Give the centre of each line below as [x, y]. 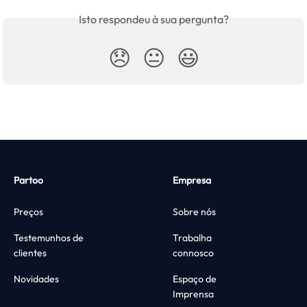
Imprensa [193, 294]
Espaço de [195, 279]
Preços [28, 212]
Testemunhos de [49, 238]
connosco [193, 253]
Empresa [192, 181]
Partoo [28, 181]
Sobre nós [194, 212]
